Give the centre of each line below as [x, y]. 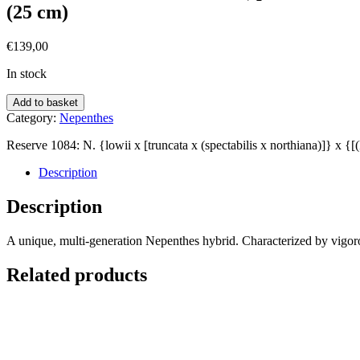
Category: [33, 117]
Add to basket [45, 102]
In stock [27, 73]
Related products [77, 274]
